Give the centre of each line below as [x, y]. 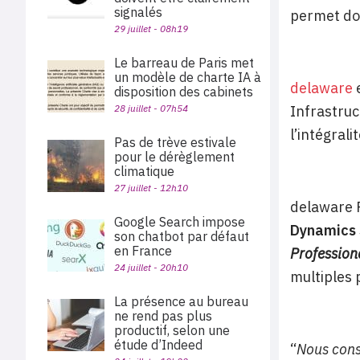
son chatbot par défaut [182, 236]
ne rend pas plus [163, 316]
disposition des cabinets [187, 92]
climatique [144, 171]
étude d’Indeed [158, 345]
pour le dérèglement [174, 157]
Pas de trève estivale [175, 142]
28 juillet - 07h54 [151, 108]
